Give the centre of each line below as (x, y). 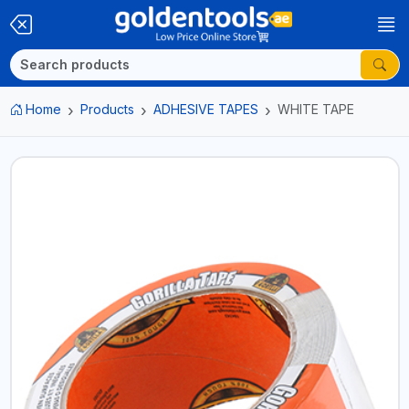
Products (107, 109)
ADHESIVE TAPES (206, 109)
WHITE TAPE (316, 109)
